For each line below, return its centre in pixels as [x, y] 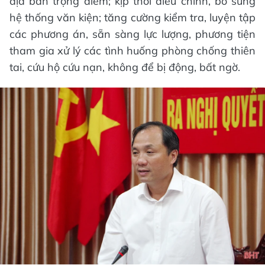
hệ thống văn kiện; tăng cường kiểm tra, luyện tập [132, 18]
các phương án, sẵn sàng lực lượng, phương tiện [132, 34]
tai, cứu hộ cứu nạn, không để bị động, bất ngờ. [125, 67]
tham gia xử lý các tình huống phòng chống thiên [132, 51]
